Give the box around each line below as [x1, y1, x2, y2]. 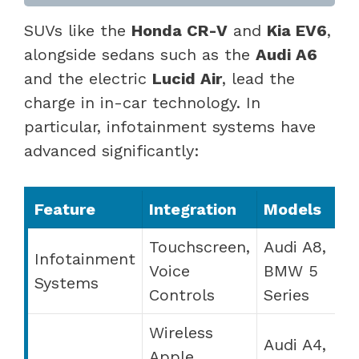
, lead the [222, 68, 295, 88]
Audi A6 [256, 44, 317, 64]
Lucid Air [152, 68, 222, 88]
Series [264, 284, 309, 305]
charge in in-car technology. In [24, 92, 260, 112]
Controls [149, 284, 215, 305]
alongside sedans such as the [24, 44, 256, 64]
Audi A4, [264, 334, 326, 354]
